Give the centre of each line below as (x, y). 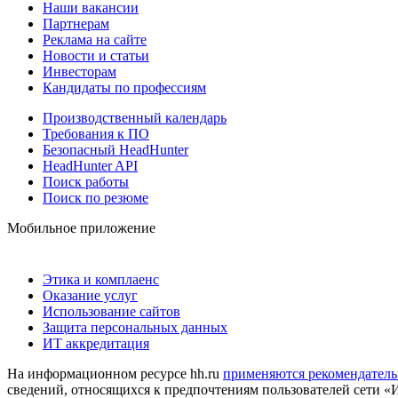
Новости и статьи (96, 55)
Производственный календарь (135, 117)
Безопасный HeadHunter (115, 149)
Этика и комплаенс (101, 279)
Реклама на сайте (95, 39)
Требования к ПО (96, 133)
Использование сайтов (111, 311)
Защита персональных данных (135, 327)
